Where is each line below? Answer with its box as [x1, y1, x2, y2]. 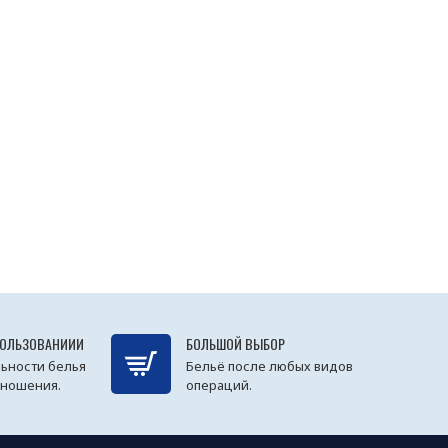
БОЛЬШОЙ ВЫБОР [185, 333, 285, 355]
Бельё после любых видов [185, 357, 353, 376]
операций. [185, 376, 252, 395]
